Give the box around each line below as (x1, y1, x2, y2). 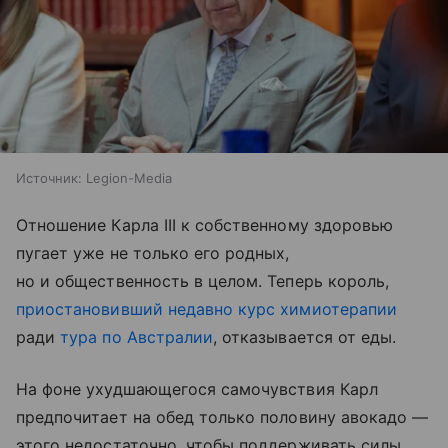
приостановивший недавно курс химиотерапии (16, 299, 397, 320)
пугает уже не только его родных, (16, 243, 290, 264)
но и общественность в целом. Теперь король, (16, 271, 390, 292)
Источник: (16, 170, 82, 187)
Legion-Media (86, 170, 172, 187)
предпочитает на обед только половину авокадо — (16, 407, 429, 428)
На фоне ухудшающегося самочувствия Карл (16, 379, 378, 400)
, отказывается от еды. (213, 327, 397, 348)
